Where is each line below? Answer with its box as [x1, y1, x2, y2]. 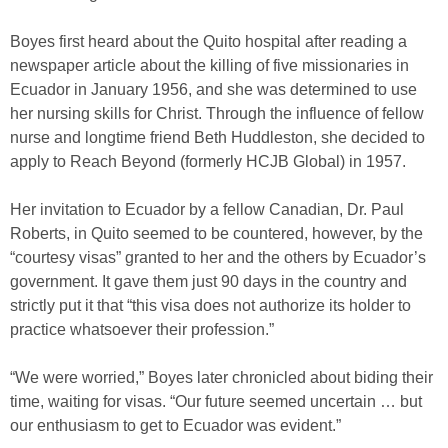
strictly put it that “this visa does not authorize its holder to [10, 297, 411, 315]
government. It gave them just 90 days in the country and [10, 273, 407, 291]
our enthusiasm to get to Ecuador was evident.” [10, 417, 341, 435]
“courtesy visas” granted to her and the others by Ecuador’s [10, 249, 426, 267]
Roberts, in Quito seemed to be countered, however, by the [10, 225, 423, 243]
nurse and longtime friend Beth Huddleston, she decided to [10, 129, 425, 147]
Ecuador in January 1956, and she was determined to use [10, 81, 417, 99]
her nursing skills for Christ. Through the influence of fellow [10, 105, 424, 123]
